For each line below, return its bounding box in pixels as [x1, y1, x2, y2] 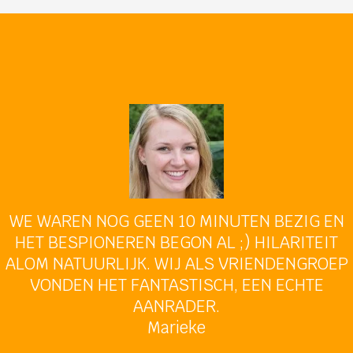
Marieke [147, 316, 206, 338]
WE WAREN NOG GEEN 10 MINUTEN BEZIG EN [9, 210, 344, 232]
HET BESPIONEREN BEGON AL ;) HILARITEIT [15, 231, 338, 253]
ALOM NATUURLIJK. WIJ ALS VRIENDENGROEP [5, 252, 348, 274]
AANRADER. [133, 295, 220, 317]
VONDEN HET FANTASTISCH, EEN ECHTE [29, 273, 324, 295]
